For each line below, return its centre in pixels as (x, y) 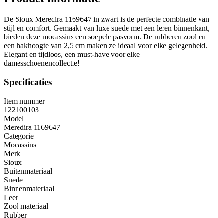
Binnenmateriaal (29, 188)
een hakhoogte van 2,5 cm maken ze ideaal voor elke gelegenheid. (106, 46)
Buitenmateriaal (28, 171)
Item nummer (24, 101)
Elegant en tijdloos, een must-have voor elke (72, 54)
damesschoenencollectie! (42, 63)
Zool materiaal (26, 206)
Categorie (19, 136)
